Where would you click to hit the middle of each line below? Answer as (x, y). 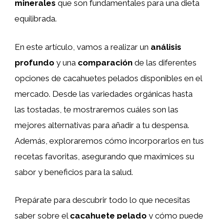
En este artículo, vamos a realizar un (83, 47)
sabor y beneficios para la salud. (74, 172)
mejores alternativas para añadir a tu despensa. (102, 125)
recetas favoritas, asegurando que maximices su (104, 156)
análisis (166, 47)
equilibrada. (36, 19)
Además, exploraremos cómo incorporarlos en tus (109, 141)
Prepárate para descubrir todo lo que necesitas (102, 200)
